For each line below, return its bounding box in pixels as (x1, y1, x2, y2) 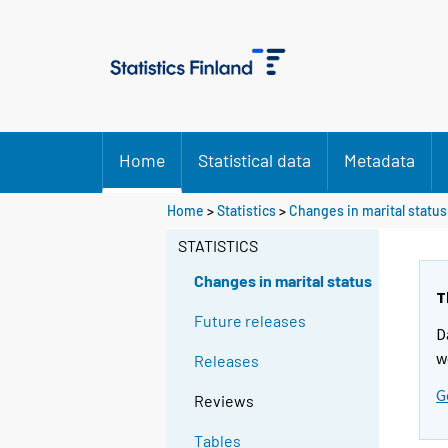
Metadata (344, 149, 415, 171)
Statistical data (198, 149, 311, 171)
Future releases (194, 311, 307, 331)
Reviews (194, 391, 255, 411)
